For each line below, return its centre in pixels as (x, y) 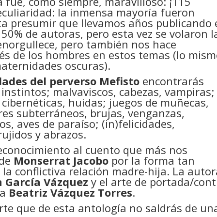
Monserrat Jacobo (61, 160)
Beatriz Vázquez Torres (71, 192)
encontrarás (172, 81)
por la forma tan (152, 160)
